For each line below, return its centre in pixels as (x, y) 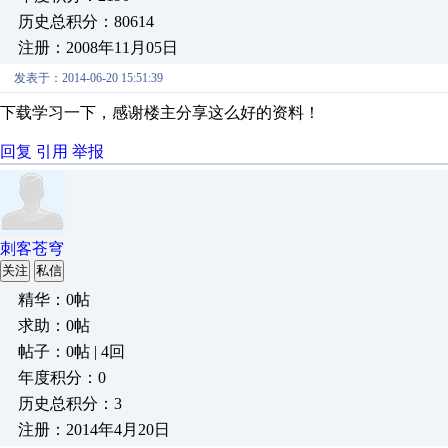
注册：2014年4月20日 (94, 429)
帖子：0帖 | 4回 (71, 351)
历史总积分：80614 (86, 21)
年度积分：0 (62, 377)
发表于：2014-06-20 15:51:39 (88, 78)
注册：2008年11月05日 (98, 47)
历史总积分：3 (70, 403)
